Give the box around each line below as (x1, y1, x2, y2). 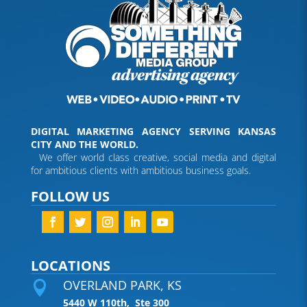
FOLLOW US (30, 186, 110, 206)
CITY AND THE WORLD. (30, 137, 138, 151)
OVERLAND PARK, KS (62, 276, 182, 293)
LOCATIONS (30, 256, 110, 275)
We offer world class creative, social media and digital (30, 150, 277, 164)
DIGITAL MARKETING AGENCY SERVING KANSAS (30, 124, 277, 138)
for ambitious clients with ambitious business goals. (30, 163, 251, 177)
